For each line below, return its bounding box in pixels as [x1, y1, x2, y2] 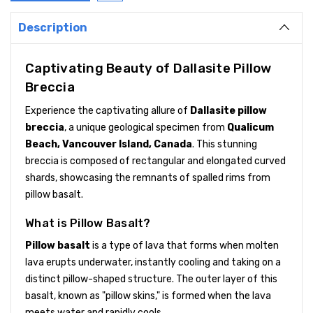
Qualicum [227, 121, 274, 133]
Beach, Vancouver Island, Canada [25, 138, 192, 150]
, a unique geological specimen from [64, 121, 227, 133]
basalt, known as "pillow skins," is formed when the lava [25, 289, 271, 302]
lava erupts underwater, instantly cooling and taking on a [25, 256, 281, 268]
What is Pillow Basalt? [25, 216, 151, 230]
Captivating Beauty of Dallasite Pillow [25, 60, 272, 76]
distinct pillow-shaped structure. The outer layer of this [25, 272, 277, 285]
